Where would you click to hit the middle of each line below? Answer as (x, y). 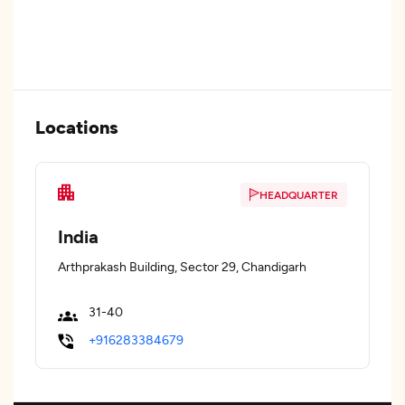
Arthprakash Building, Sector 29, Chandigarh (182, 266)
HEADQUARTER (299, 194)
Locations (77, 127)
